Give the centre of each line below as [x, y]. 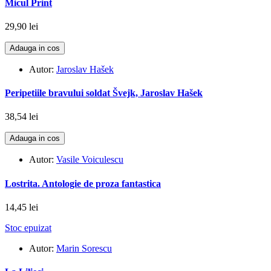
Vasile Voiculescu [90, 160]
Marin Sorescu [84, 248]
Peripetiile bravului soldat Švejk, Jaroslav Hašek [104, 93]
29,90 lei [21, 26]
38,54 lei [21, 117]
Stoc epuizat [28, 227]
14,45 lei [21, 207]
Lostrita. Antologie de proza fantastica [83, 183]
